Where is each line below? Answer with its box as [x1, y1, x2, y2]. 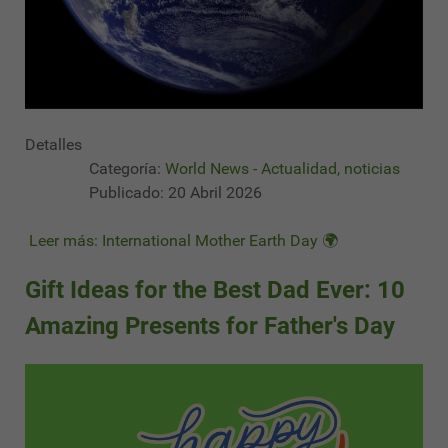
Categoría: [85, 158, 165, 178]
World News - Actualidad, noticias [165, 158, 400, 178]
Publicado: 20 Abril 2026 [89, 182, 262, 202]
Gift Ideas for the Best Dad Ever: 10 [25, 276, 405, 305]
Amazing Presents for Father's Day [25, 312, 395, 341]
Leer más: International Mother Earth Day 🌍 [25, 230, 338, 250]
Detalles [25, 134, 82, 154]
